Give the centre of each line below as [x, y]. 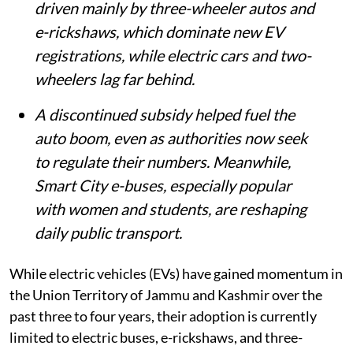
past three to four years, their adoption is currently [163, 316]
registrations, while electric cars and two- [173, 55]
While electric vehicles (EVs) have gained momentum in [176, 273]
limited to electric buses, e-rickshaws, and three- [156, 337]
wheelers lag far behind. [115, 78]
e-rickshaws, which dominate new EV [160, 31]
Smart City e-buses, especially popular [163, 185]
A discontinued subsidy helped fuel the [165, 114]
